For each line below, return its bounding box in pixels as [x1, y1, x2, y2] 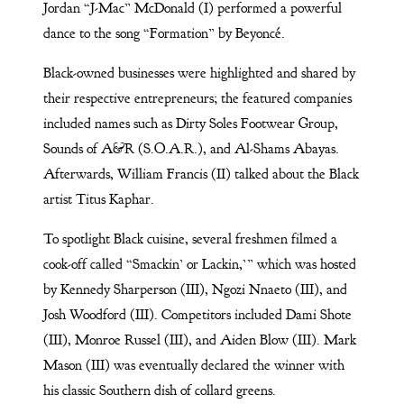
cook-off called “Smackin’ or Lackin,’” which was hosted [42, 254, 356, 273]
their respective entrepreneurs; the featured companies [42, 88, 352, 107]
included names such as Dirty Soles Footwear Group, [42, 114, 338, 133]
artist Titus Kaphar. [42, 189, 158, 208]
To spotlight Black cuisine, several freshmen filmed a [42, 229, 337, 248]
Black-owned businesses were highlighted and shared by [42, 63, 355, 82]
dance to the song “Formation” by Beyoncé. [42, 23, 285, 42]
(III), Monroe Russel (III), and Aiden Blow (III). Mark [42, 330, 356, 349]
